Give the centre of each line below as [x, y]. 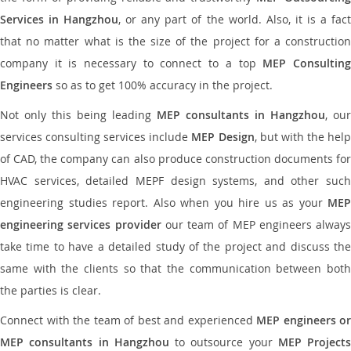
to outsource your [223, 342]
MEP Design [223, 137]
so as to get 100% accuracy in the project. [163, 85]
